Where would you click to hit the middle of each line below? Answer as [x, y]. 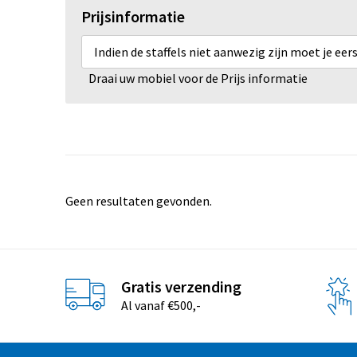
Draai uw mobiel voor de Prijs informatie [198, 78]
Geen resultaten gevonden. [138, 201]
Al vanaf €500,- [161, 305]
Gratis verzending [181, 286]
